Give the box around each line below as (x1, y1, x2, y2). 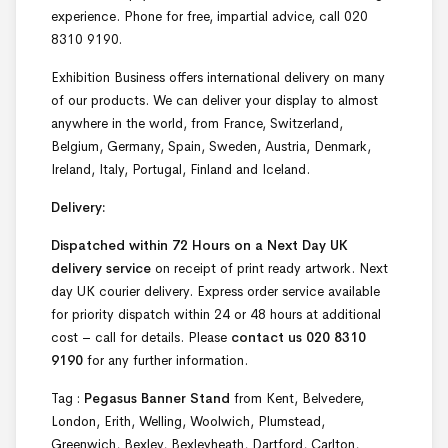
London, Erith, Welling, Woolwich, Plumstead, (51, 413, 325, 431)
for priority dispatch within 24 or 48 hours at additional (51, 306, 381, 324)
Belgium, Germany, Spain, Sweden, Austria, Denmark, (51, 138, 371, 156)
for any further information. (87, 352, 248, 370)
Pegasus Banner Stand (84, 390, 230, 408)
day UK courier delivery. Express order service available (51, 283, 380, 301)
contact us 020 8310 (231, 329, 366, 347)
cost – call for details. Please (51, 329, 231, 347)
